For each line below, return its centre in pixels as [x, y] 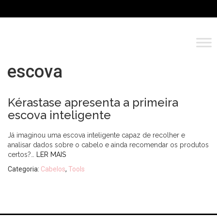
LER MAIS [51, 155]
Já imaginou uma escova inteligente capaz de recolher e [96, 135]
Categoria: [24, 169]
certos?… [22, 155]
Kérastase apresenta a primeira [93, 102]
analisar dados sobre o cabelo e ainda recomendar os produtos [108, 145]
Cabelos [53, 169]
